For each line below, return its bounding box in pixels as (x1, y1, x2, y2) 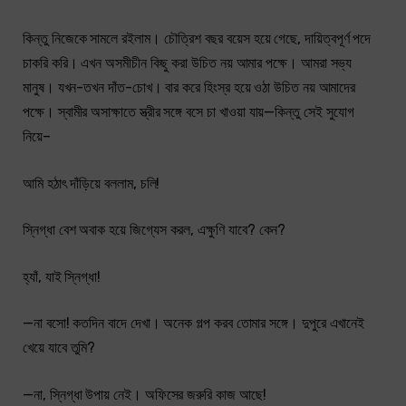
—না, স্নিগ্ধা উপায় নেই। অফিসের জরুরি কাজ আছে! (23, 386, 266, 404)
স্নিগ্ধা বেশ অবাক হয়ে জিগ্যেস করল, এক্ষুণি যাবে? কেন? (23, 221, 286, 239)
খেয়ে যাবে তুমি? (23, 339, 96, 357)
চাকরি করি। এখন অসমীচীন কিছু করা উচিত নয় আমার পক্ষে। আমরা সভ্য (23, 53, 353, 72)
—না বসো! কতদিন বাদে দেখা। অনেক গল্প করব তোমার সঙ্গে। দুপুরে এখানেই (23, 314, 365, 333)
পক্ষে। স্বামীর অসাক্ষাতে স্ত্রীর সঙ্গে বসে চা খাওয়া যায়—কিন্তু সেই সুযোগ (23, 102, 354, 121)
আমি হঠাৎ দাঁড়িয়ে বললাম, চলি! (23, 174, 160, 192)
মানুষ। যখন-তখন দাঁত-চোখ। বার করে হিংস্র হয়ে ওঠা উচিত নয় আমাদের (23, 78, 356, 96)
